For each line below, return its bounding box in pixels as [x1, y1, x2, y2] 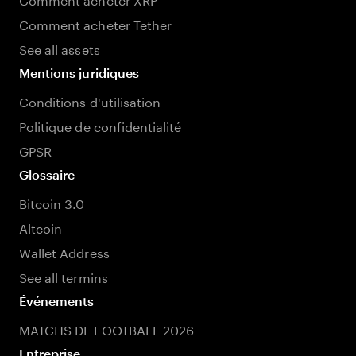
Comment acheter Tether [19, 14, 172, 33]
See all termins [19, 266, 108, 286]
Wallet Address [19, 242, 110, 261]
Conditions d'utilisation [19, 91, 161, 110]
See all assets [19, 38, 100, 58]
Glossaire [19, 167, 75, 182]
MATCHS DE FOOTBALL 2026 [19, 319, 195, 339]
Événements [19, 293, 95, 308]
